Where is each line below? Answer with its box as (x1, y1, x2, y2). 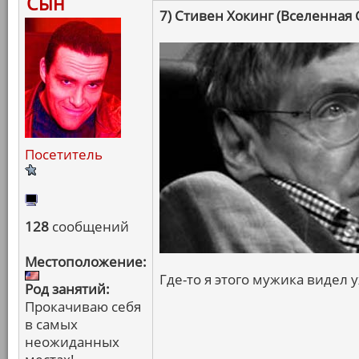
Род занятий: (25, 280, 110, 298)
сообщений (49, 217, 129, 236)
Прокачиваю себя (25, 297, 141, 316)
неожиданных (25, 333, 119, 351)
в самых (25, 315, 78, 333)
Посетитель (25, 145, 103, 163)
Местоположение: (25, 252, 147, 271)
